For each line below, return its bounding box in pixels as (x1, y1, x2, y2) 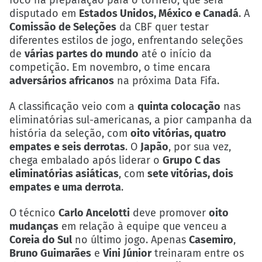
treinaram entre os (151, 246, 244, 260)
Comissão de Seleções (9, 20, 116, 33)
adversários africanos (9, 74, 114, 87)
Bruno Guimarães (9, 246, 91, 260)
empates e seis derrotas (9, 140, 125, 153)
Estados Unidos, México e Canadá (79, 6, 239, 20)
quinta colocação (137, 99, 220, 113)
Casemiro (189, 233, 233, 246)
